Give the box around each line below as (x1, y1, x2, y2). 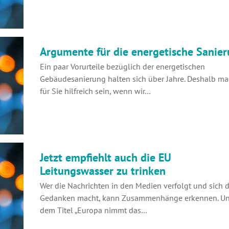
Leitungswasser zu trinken (40, 163, 166, 178)
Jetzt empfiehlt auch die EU (40, 150, 171, 165)
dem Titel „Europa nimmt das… (40, 204, 147, 215)
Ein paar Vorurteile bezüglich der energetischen (40, 61, 205, 72)
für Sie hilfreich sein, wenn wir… (40, 85, 151, 96)
